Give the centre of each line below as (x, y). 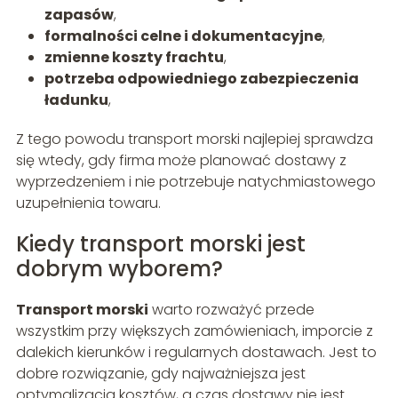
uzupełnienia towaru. (88, 203)
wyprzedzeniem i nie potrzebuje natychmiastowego (195, 181)
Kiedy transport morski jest (160, 243)
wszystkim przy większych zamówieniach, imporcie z (194, 330)
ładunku (76, 99)
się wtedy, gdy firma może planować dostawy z (181, 160)
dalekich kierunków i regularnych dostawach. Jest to (196, 352)
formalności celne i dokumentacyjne (183, 36)
